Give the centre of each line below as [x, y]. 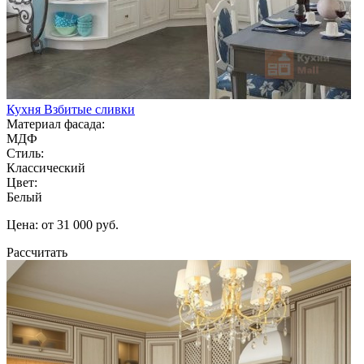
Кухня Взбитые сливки [71, 109]
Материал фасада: [56, 123]
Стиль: [25, 153]
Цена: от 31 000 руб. [63, 224]
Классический [46, 167]
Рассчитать [37, 252]
